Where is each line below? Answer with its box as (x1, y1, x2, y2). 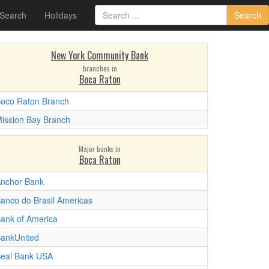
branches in (82, 63, 117, 73)
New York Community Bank (51, 48, 148, 62)
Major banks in (79, 144, 121, 154)
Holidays (44, 9, 77, 21)
